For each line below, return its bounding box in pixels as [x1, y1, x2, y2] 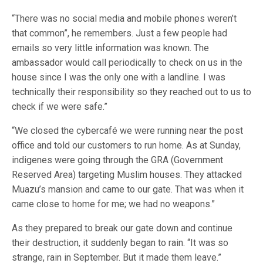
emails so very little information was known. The [12, 42, 209, 53]
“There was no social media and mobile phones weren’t [12, 13, 237, 24]
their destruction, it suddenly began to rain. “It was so [12, 237, 228, 248]
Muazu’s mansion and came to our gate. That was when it [12, 184, 244, 195]
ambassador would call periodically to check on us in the [12, 57, 242, 68]
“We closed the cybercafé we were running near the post [12, 125, 243, 136]
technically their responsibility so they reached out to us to [12, 86, 251, 97]
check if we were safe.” [12, 101, 107, 112]
